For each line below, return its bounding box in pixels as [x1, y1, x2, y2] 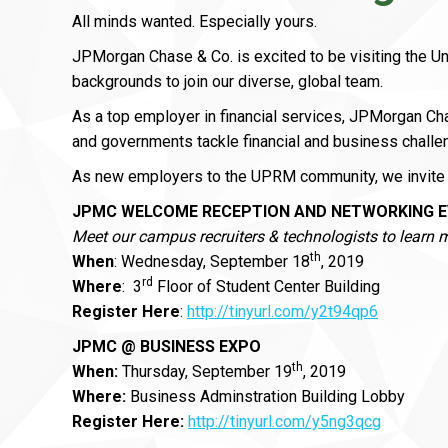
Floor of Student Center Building [153, 277, 380, 296]
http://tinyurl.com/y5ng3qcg [188, 412, 381, 431]
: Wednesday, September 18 [114, 252, 310, 271]
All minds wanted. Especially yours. [72, 12, 317, 31]
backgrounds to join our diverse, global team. [72, 72, 383, 91]
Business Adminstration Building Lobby [126, 387, 405, 406]
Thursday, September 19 [118, 362, 292, 381]
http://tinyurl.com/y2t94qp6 [187, 302, 378, 321]
